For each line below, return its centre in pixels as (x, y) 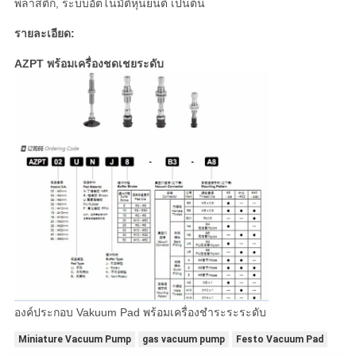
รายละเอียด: (44, 34)
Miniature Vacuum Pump (74, 339)
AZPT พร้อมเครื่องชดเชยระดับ (89, 64)
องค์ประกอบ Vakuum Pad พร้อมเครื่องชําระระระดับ (140, 312)
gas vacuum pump (183, 339)
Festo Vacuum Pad (279, 339)
